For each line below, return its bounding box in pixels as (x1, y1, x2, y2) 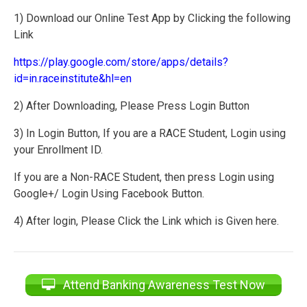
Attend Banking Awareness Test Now (60, 277, 265, 292)
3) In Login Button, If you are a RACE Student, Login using (14, 127, 286, 140)
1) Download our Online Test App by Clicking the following (14, 12, 291, 25)
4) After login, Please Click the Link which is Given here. (14, 214, 279, 228)
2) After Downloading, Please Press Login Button (14, 99, 249, 113)
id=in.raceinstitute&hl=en (14, 72, 132, 86)
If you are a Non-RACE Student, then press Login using (14, 171, 274, 184)
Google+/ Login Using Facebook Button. (14, 187, 204, 201)
